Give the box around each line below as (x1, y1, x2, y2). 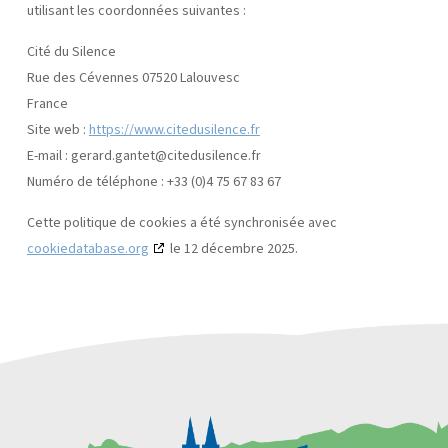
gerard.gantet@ (70, 145, 167, 166)
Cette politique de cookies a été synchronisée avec (26, 212, 337, 233)
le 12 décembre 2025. (166, 238, 298, 259)
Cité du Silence (26, 41, 116, 62)
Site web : (26, 119, 89, 140)
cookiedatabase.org (26, 238, 149, 259)
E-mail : (26, 145, 71, 166)
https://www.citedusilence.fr (88, 119, 260, 140)
